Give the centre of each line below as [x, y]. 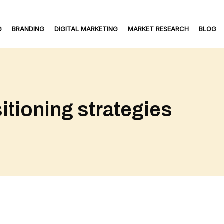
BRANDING [28, 29]
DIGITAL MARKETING [86, 29]
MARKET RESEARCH [158, 29]
